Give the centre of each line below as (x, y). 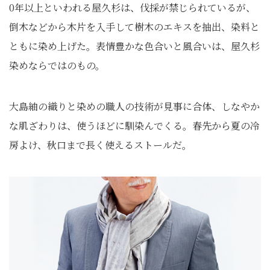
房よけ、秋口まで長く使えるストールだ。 (100, 145)
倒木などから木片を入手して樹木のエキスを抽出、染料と (134, 27)
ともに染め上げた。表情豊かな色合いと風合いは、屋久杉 (134, 46)
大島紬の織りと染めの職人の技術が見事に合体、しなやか (134, 106)
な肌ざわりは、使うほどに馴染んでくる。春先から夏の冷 (134, 126)
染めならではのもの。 (57, 65)
